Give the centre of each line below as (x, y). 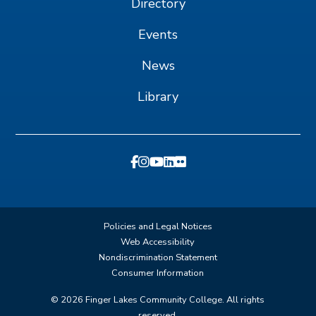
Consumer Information (158, 273)
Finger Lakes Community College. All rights (174, 299)
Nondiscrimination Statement (158, 257)
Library (158, 96)
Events (158, 35)
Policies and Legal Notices (158, 226)
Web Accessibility (158, 242)
